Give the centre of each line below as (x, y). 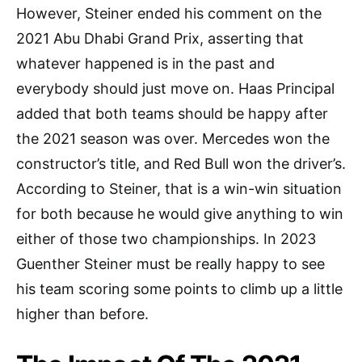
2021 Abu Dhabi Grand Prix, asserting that (160, 38)
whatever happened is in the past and (145, 63)
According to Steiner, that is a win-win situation (179, 188)
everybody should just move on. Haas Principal (175, 88)
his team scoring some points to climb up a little (179, 288)
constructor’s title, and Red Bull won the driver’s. (181, 163)
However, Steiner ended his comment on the (169, 13)
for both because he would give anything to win (180, 213)
